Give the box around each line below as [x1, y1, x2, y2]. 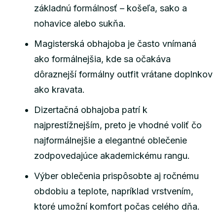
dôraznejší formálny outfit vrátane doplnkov [34, 69, 213, 79]
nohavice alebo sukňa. [34, 18, 126, 29]
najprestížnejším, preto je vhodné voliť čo [34, 119, 202, 130]
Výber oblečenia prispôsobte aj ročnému [34, 170, 199, 181]
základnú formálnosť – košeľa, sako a [34, 2, 187, 13]
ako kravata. [34, 84, 85, 95]
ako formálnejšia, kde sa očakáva [34, 53, 171, 64]
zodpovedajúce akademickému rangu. [34, 150, 190, 161]
